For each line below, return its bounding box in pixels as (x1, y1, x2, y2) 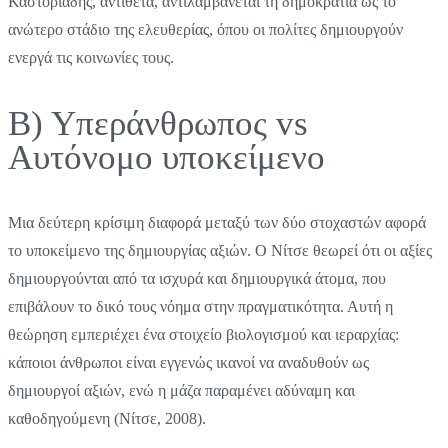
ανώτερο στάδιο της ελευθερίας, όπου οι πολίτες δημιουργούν (8, 20, 403, 38)
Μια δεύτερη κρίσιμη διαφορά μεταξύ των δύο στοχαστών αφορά (8, 213, 426, 231)
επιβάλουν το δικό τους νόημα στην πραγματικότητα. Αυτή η (8, 297, 393, 315)
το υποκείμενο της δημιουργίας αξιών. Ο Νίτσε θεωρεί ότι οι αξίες (8, 241, 432, 259)
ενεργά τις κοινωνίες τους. (8, 48, 174, 66)
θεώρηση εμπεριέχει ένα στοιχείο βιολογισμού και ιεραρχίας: (8, 325, 399, 343)
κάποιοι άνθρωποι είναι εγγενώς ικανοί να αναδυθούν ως (8, 353, 369, 371)
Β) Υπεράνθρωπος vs (8, 104, 308, 143)
